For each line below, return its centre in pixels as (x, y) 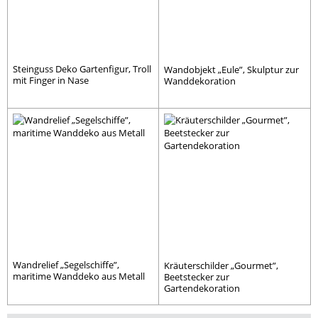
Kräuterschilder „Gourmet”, (221, 266)
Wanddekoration (200, 81)
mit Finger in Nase (51, 80)
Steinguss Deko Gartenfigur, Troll (82, 68)
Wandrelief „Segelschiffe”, (66, 265)
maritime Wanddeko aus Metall (79, 276)
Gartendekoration (202, 289)
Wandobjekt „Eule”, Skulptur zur (231, 69)
